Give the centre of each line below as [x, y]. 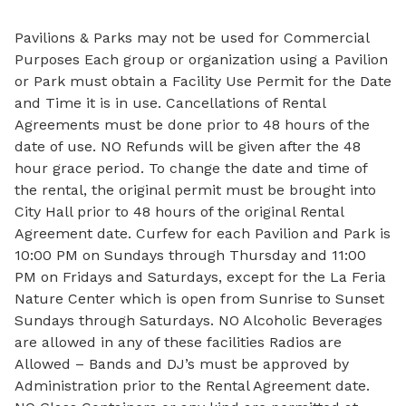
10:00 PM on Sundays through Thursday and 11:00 [190, 255]
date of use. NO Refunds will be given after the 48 [188, 146]
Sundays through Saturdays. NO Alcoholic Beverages [198, 320]
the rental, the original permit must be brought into [195, 190]
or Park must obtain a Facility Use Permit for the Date [203, 81]
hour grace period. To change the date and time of [191, 168]
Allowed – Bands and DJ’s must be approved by [182, 364]
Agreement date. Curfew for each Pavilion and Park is [203, 233]
